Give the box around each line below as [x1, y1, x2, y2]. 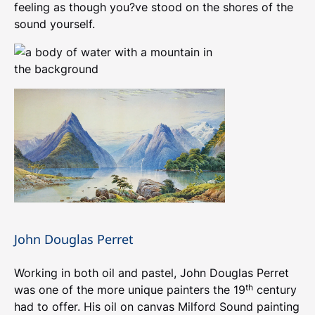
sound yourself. [14, 17, 95, 32]
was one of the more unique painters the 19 [14, 283, 245, 297]
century [253, 283, 297, 297]
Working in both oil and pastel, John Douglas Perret [14, 266, 289, 281]
